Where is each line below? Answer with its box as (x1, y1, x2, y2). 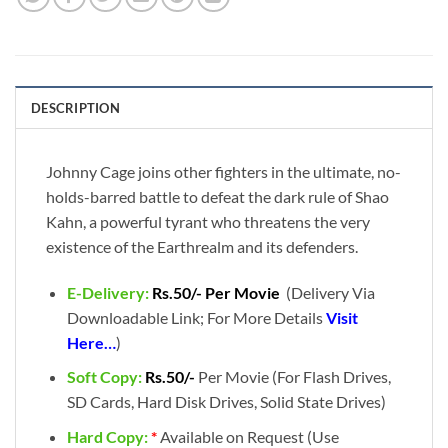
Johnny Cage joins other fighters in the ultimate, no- (46, 161, 401, 181)
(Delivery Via (282, 282, 375, 302)
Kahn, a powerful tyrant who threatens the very (46, 211, 370, 231)
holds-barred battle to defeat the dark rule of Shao (46, 186, 389, 206)
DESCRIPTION (31, 99, 120, 116)
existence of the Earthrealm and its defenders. (46, 236, 358, 256)
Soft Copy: (66, 367, 142, 387)
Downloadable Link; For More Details (66, 307, 326, 327)
